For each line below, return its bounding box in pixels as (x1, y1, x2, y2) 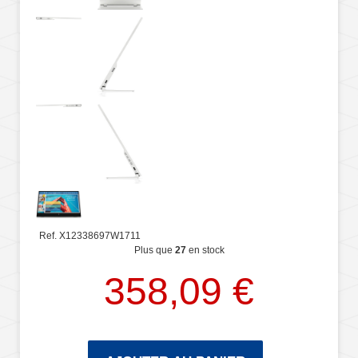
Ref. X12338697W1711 (39, 229, 141, 241)
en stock (185, 244, 225, 256)
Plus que (133, 244, 175, 256)
